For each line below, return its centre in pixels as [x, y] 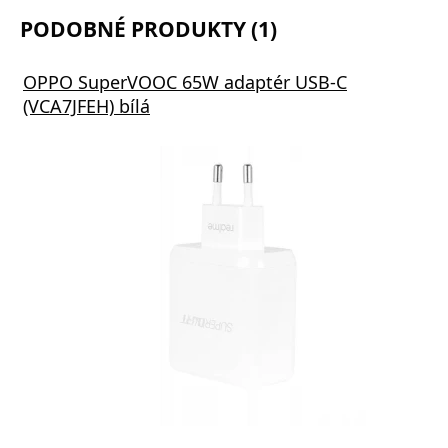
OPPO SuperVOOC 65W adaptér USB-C [185, 81]
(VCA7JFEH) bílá [86, 105]
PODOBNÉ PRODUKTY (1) [148, 28]
